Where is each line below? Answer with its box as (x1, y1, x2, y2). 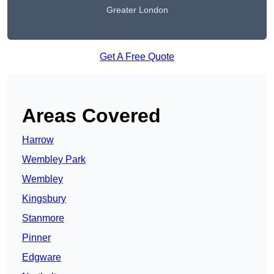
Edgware (22, 252, 61, 263)
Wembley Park (22, 154, 86, 165)
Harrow (22, 135, 54, 146)
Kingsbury (22, 193, 66, 204)
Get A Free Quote (100, 51, 174, 62)
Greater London (106, 5, 168, 15)
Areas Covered (22, 105, 161, 127)
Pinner (22, 232, 51, 243)
